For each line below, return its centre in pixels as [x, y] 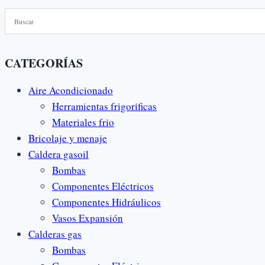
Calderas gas [55, 234]
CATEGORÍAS [44, 63]
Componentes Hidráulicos [106, 202]
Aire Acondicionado [71, 90]
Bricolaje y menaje [68, 138]
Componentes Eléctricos [103, 186]
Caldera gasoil [59, 154]
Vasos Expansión [88, 218]
